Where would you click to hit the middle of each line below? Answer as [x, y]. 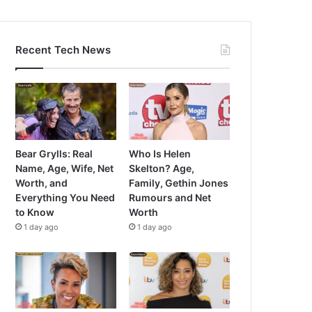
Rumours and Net [170, 197]
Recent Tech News [63, 50]
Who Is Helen [160, 153]
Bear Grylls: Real [54, 153]
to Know [35, 212]
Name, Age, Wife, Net [65, 168]
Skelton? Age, [162, 168]
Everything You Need [65, 197]
